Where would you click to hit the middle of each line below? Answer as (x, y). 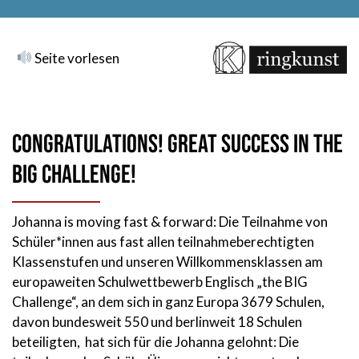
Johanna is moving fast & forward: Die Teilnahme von (170, 222)
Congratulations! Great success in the (177, 145)
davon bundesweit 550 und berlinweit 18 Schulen (157, 322)
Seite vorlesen (76, 58)
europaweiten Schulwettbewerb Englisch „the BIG (160, 282)
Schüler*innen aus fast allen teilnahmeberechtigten (163, 242)
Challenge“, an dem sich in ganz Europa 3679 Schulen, (168, 302)
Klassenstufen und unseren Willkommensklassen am (167, 262)
